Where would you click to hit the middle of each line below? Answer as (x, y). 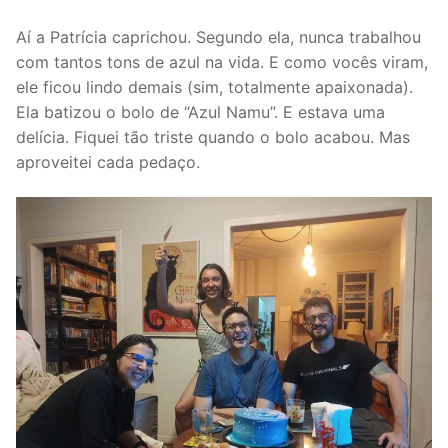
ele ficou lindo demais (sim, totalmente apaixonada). (214, 86)
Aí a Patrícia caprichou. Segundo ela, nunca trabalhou (218, 36)
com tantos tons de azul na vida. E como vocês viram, (222, 61)
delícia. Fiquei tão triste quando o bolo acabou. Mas (213, 136)
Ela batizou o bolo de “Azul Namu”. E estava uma (200, 111)
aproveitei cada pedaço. (108, 161)
